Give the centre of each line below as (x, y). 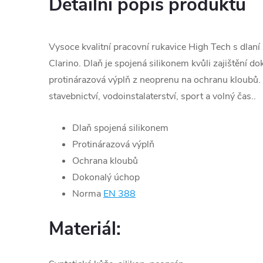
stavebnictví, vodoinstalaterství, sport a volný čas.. (152, 97)
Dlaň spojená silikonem (120, 128)
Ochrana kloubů (105, 161)
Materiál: (85, 229)
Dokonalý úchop (106, 178)
